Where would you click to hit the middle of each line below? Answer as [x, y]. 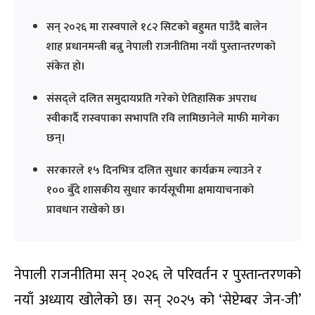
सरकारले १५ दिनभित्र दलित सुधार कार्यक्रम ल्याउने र [154, 170]
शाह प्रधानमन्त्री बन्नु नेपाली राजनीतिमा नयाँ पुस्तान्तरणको [161, 46]
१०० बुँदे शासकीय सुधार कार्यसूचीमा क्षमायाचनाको [150, 190]
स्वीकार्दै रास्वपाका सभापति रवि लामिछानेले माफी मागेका [163, 118]
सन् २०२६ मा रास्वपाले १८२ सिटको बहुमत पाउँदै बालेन [157, 27]
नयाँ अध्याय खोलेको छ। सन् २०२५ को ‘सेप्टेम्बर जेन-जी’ [157, 300]
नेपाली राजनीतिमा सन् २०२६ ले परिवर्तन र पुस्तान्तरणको [157, 275]
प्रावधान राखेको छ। [86, 210]
